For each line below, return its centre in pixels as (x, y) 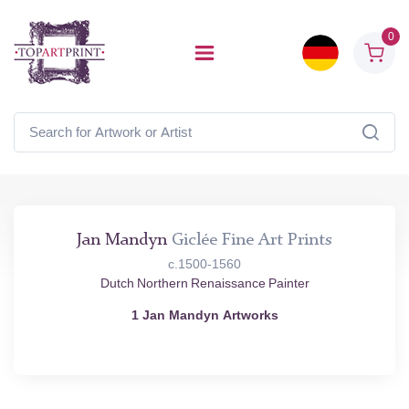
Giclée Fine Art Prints (250, 241)
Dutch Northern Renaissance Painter (204, 283)
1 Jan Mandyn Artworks (204, 315)
